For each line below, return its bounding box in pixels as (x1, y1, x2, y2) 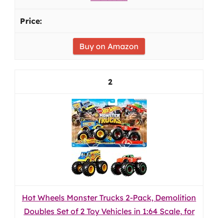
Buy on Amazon (79, 41, 139, 51)
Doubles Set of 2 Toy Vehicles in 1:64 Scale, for (23, 206, 195, 216)
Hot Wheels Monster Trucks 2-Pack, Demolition (22, 193, 196, 202)
